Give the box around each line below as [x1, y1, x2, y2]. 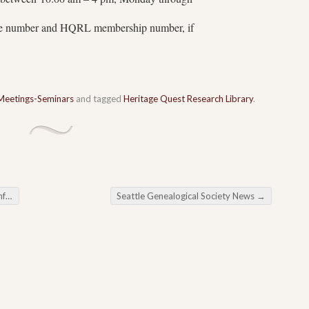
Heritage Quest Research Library [123, 92, 253, 104]
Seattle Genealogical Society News [117, 190, 257, 201]
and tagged [74, 92, 123, 104]
